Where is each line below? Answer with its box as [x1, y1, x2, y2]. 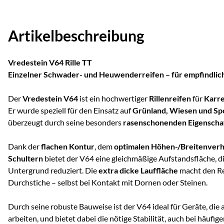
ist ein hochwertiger [78, 93, 149, 103]
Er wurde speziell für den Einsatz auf [8, 105, 132, 115]
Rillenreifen [149, 93, 191, 103]
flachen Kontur [41, 141, 94, 151]
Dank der [8, 141, 41, 151]
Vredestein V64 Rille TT [8, 57, 92, 67]
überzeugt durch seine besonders [8, 117, 123, 127]
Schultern [8, 153, 43, 163]
